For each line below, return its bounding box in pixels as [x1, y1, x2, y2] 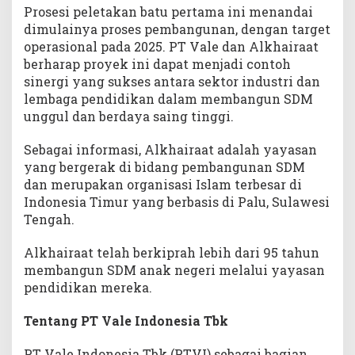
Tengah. [24, 211, 74, 228]
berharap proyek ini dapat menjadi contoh [24, 55, 291, 73]
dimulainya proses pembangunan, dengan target [24, 21, 330, 38]
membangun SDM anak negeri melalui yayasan [24, 261, 325, 279]
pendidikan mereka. [24, 279, 152, 296]
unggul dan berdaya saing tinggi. [24, 108, 234, 125]
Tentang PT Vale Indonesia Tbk [24, 312, 228, 330]
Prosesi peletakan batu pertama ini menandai [24, 3, 313, 21]
